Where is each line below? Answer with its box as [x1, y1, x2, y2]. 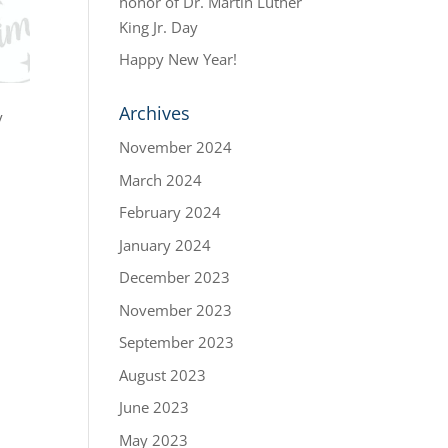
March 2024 [119, 169, 203, 190]
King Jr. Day [119, 16, 199, 37]
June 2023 [119, 397, 190, 417]
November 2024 [119, 137, 233, 157]
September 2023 [119, 332, 235, 352]
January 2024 [119, 234, 212, 255]
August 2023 [119, 364, 207, 385]
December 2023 [119, 267, 231, 287]
